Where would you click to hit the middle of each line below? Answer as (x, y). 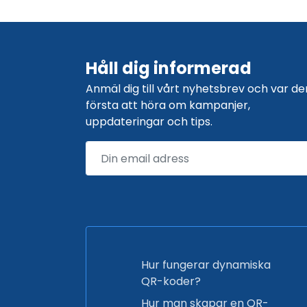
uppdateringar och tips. (149, 122)
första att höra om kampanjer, (168, 105)
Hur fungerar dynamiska (206, 265)
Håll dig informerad (169, 68)
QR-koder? (171, 281)
